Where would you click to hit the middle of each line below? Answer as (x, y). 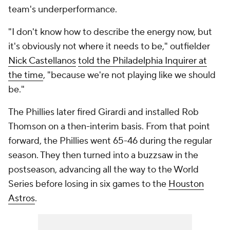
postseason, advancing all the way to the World (103, 170)
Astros (22, 198)
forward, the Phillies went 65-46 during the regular (110, 141)
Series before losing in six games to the (88, 184)
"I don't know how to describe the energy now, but (110, 32)
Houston (186, 184)
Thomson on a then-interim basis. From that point (109, 127)
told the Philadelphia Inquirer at (142, 61)
